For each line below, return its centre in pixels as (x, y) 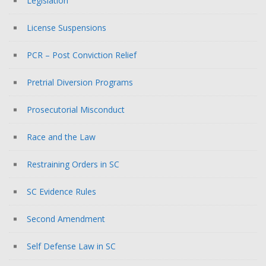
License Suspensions (66, 28)
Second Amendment (66, 219)
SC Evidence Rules (61, 191)
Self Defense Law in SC (71, 246)
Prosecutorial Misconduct (76, 110)
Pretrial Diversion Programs (80, 82)
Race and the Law (61, 137)
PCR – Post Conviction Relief (82, 55)
